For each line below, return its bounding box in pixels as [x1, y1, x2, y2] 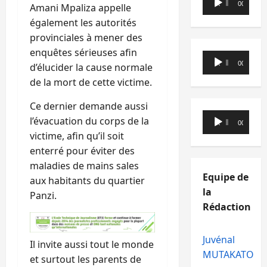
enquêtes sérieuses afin [30, 46, 137, 60]
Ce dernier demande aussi [30, 100, 148, 113]
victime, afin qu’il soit [30, 129, 124, 143]
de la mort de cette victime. [30, 76, 152, 89]
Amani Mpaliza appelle [30, 1, 131, 15]
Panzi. [30, 189, 57, 203]
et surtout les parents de [30, 252, 141, 266]
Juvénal [202, 233, 235, 246]
